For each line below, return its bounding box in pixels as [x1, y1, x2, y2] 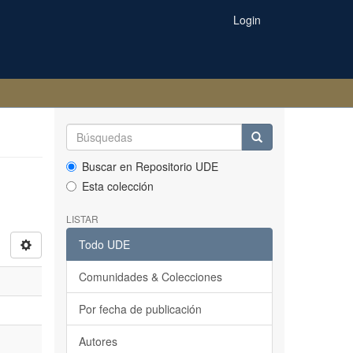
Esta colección [81, 178, 154, 194]
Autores [78, 333, 117, 349]
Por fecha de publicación [78, 301, 202, 317]
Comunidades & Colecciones [78, 269, 222, 284]
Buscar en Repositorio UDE [81, 158, 218, 174]
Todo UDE [78, 236, 130, 252]
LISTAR [65, 212, 98, 225]
